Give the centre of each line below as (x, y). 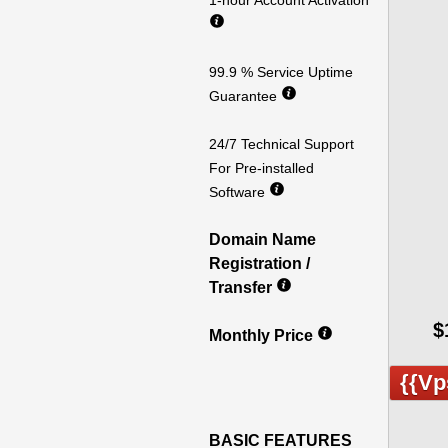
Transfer (242, 287)
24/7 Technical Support (281, 144)
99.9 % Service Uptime (281, 72)
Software (239, 192)
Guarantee (245, 96)
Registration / (259, 263)
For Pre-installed (261, 168)
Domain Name (262, 239)
